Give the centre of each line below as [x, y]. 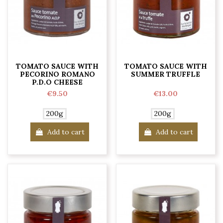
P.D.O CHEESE [57, 82]
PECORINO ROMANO [57, 74]
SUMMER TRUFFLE [166, 74]
